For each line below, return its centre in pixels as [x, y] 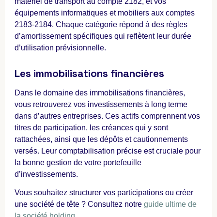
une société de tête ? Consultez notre [79, 204]
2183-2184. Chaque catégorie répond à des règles [101, 24]
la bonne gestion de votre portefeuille [78, 163]
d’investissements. [46, 174]
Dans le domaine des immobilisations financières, [100, 93]
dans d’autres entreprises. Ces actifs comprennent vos [107, 116]
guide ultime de [170, 204]
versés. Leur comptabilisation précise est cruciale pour [108, 151]
